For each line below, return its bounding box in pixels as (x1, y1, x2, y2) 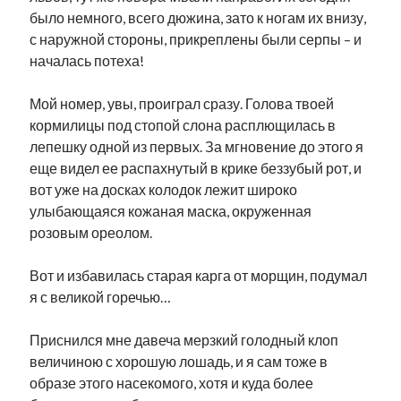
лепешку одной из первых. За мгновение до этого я (30, 138, 364, 155)
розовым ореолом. (30, 224, 153, 241)
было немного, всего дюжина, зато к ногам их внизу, (30, 9, 367, 26)
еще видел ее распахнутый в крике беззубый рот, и (30, 159, 363, 176)
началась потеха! (30, 52, 145, 69)
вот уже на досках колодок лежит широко (30, 181, 298, 198)
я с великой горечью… (30, 288, 172, 305)
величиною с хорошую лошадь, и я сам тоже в (30, 353, 328, 370)
